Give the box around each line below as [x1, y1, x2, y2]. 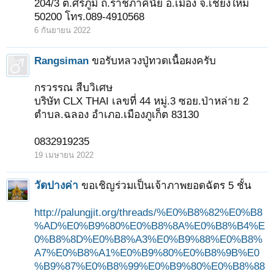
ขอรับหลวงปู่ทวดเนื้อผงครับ [92, 54, 216, 67]
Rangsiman [34, 54, 89, 67]
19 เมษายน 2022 [34, 150, 94, 160]
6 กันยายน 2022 [34, 26, 91, 35]
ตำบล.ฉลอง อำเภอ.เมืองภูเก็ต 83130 [34, 108, 199, 120]
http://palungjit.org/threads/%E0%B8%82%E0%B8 [34, 206, 262, 218]
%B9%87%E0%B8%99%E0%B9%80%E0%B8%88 [34, 260, 265, 272]
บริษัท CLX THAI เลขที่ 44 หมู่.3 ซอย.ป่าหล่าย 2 [34, 95, 248, 107]
